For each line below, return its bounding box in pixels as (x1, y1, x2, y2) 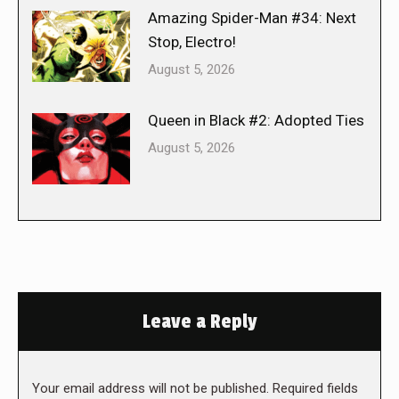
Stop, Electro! (148, 33, 236, 52)
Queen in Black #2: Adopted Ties (148, 111, 364, 130)
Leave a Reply (142, 310, 257, 334)
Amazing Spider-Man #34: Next (148, 9, 356, 28)
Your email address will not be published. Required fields (32, 380, 358, 397)
